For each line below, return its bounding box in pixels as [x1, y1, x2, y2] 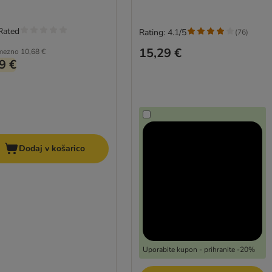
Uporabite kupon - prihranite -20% [142, 245, 255, 255]
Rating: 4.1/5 [138, 26, 186, 38]
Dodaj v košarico [19, 143, 86, 155]
